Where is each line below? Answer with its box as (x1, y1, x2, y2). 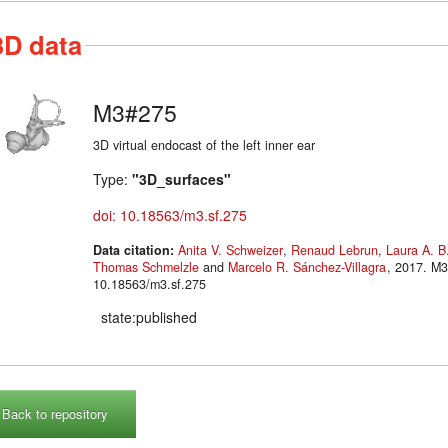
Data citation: (93, 240, 178, 259)
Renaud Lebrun (291, 240, 378, 259)
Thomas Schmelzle (93, 257, 199, 276)
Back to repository (2, 403, 108, 423)
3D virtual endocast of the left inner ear (93, 135, 315, 154)
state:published (101, 307, 197, 328)
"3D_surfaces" (132, 168, 231, 189)
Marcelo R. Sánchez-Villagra (228, 257, 387, 276)
